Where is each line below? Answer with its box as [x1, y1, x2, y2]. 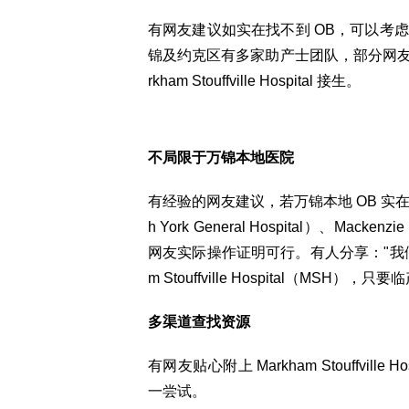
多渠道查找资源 [148, 314, 250, 330]
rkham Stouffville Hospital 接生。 [148, 73, 361, 89]
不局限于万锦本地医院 [148, 150, 294, 165]
